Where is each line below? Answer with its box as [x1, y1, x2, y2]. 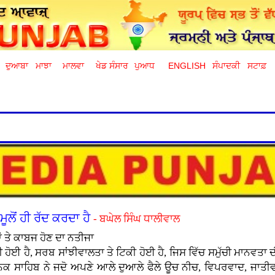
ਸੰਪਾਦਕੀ [212, 61, 240, 71]
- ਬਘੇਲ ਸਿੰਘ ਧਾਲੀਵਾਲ [93, 213, 180, 225]
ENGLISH [168, 61, 206, 71]
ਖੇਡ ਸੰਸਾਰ [96, 61, 128, 71]
